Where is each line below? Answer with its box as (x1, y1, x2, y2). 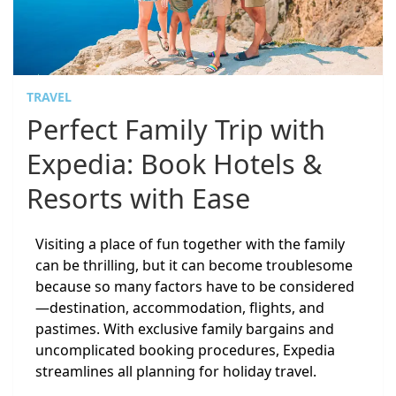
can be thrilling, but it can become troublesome (35, 255, 353, 276)
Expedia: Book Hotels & (27, 145, 322, 183)
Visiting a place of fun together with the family (35, 234, 345, 255)
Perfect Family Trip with (27, 110, 325, 148)
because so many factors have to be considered (35, 277, 354, 297)
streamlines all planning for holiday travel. (35, 362, 316, 382)
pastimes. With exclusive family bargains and (35, 319, 334, 339)
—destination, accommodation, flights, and (35, 298, 324, 318)
